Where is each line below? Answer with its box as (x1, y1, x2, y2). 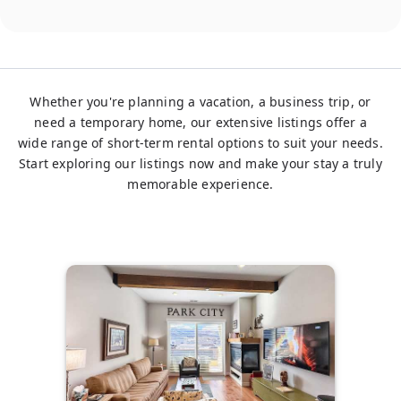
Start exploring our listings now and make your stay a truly (19, 155, 382, 172)
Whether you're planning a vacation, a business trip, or (30, 93, 371, 110)
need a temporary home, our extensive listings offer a (34, 114, 367, 131)
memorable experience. (127, 175, 274, 192)
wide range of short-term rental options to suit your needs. (18, 134, 383, 151)
